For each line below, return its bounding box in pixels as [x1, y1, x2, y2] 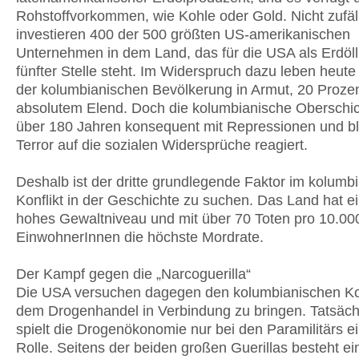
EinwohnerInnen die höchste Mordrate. [16, 229, 264, 245]
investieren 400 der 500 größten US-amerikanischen [16, 26, 350, 42]
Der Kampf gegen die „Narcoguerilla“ [16, 266, 251, 282]
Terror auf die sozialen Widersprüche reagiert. [16, 137, 308, 153]
